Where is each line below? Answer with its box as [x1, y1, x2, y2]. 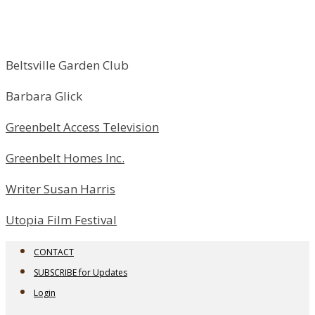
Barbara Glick [6, 88, 82, 105]
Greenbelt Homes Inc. [6, 150, 124, 167]
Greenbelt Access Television [6, 119, 159, 136]
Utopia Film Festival [6, 212, 117, 229]
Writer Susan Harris [6, 181, 115, 198]
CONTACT [34, 246, 74, 259]
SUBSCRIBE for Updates [34, 266, 127, 279]
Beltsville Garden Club [6, 57, 129, 74]
